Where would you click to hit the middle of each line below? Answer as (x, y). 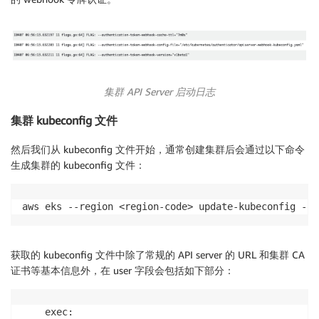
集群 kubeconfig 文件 (64, 121)
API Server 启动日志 (169, 91)
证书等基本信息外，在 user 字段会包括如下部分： (122, 270)
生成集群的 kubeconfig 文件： (78, 164)
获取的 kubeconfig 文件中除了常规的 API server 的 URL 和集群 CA (158, 254)
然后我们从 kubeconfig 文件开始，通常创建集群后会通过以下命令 (158, 149)
